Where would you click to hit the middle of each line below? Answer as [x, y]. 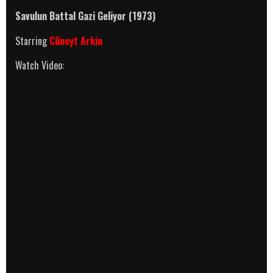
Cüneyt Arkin [76, 41]
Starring [32, 41]
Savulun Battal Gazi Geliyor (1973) [85, 16]
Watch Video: [40, 65]
